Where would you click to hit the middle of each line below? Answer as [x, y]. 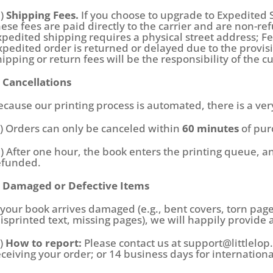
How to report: [44, 243]
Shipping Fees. [43, 15]
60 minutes [211, 129]
